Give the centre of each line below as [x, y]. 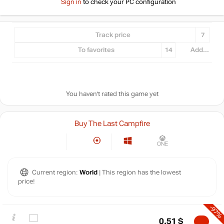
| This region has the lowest [139, 172]
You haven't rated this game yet [112, 94]
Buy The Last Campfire [112, 123]
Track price [113, 35]
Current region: [56, 172]
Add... [200, 50]
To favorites [96, 50]
